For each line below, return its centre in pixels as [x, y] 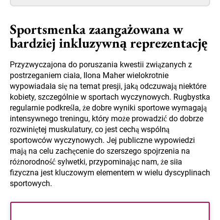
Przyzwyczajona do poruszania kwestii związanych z [101, 65]
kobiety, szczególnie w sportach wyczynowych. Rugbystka [110, 97]
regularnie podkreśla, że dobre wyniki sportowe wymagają [108, 108]
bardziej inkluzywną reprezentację [109, 43]
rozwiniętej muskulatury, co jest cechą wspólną [90, 130]
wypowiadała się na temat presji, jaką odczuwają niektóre [108, 86]
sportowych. [31, 184]
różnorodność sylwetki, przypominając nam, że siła [96, 162]
